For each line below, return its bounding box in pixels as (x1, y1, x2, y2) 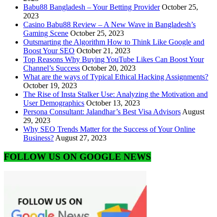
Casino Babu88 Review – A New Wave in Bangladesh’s (23, 20, 196, 29)
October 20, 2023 (82, 63, 136, 72)
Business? (23, 133, 54, 142)
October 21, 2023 (77, 46, 130, 55)
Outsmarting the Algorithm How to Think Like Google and (23, 37, 204, 46)
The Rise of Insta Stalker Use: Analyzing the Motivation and (23, 90, 208, 98)
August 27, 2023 (55, 133, 107, 142)
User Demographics (23, 98, 84, 107)
